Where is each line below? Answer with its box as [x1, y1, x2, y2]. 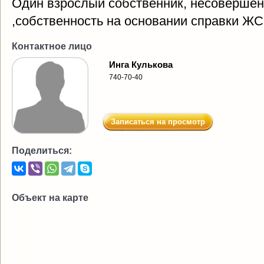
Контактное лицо [12, 41, 92, 51]
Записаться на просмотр [111, 117, 205, 126]
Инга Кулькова [109, 60, 173, 70]
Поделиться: [12, 146, 72, 156]
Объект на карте [12, 193, 88, 203]
